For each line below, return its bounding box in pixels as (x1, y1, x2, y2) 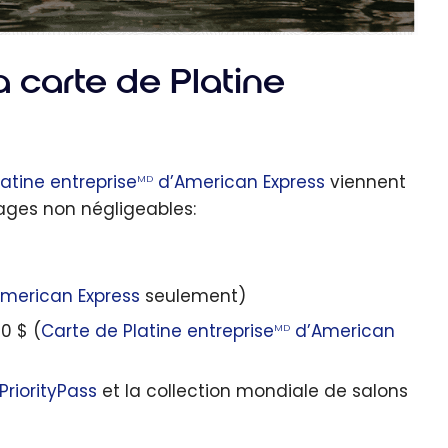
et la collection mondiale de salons (96, 379, 408, 404)
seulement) (139, 284, 246, 309)
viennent (325, 170, 406, 195)
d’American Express (153, 170, 325, 195)
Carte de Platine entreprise (40, 319, 274, 344)
